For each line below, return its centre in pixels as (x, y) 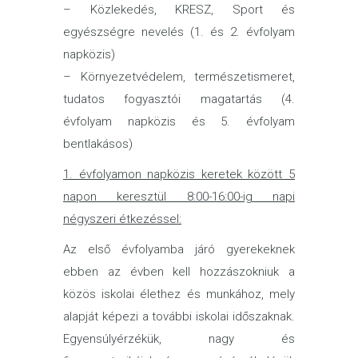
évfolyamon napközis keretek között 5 (184, 174)
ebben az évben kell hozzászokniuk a (179, 272)
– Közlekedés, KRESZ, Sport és (179, 10)
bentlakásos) (98, 144)
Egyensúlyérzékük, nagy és (179, 339)
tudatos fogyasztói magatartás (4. (179, 99)
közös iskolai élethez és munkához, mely (179, 294)
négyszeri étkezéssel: (122, 219)
